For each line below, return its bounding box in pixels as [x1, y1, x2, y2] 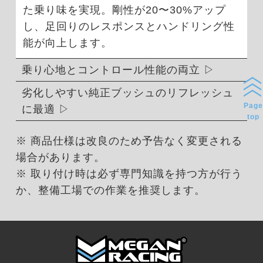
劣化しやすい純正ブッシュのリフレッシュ [21, 87, 234, 99]
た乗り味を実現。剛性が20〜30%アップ [22, 4, 226, 16]
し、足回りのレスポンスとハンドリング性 [22, 21, 235, 33]
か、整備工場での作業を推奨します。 [15, 184, 205, 197]
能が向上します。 [22, 37, 112, 49]
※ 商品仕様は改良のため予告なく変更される [15, 135, 242, 147]
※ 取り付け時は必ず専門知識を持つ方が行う [15, 168, 242, 180]
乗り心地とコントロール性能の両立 [21, 64, 200, 76]
